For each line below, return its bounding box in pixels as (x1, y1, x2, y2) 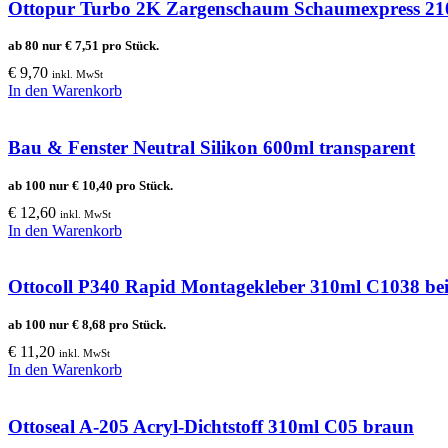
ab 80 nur (8, 38, 65, 54)
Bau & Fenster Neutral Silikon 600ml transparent (8, 136, 415, 158)
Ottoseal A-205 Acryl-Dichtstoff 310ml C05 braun (8, 415, 414, 437)
